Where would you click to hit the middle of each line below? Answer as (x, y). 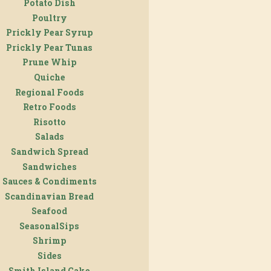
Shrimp (49, 241)
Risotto (49, 122)
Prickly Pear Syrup (49, 33)
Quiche (49, 77)
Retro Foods (49, 107)
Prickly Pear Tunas (49, 47)
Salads (49, 137)
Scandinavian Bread (49, 196)
